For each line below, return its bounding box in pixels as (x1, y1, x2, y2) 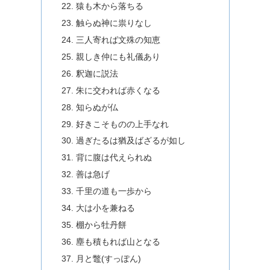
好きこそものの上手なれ (76, 119, 169, 129)
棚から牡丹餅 (76, 219, 127, 230)
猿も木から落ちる (76, 1, 144, 11)
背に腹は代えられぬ (76, 152, 152, 163)
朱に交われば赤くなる (76, 85, 161, 95)
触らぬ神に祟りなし (76, 18, 152, 28)
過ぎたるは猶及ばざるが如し (76, 136, 186, 146)
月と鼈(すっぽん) (76, 253, 142, 263)
